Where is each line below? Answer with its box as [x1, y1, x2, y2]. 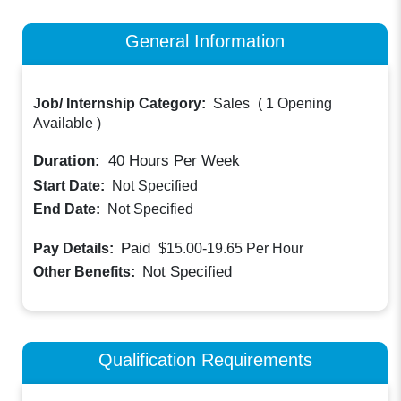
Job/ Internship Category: [33, 96, 210, 112]
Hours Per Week [124, 152, 241, 170]
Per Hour [246, 241, 304, 257]
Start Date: [33, 178, 109, 194]
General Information [125, 30, 285, 51]
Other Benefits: [33, 263, 140, 279]
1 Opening [266, 96, 333, 112]
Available [33, 115, 94, 132]
